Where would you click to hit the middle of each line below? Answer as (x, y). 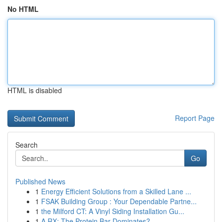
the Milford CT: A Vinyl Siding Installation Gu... (113, 211)
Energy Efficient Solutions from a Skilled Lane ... (116, 191)
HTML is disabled (35, 90)
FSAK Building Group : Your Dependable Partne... (119, 201)
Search (27, 145)
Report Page (195, 118)
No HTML (23, 9)
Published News (40, 181)
